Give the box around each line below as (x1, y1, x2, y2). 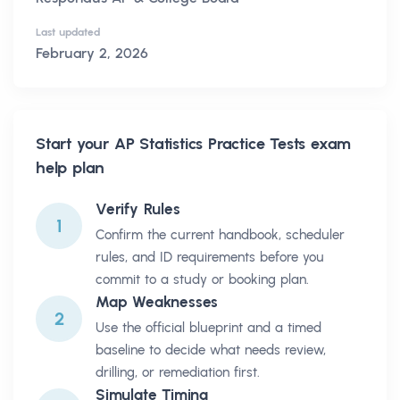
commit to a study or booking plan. (96, 271, 309, 288)
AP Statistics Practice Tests (113, 134, 306, 154)
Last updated (36, 26, 100, 39)
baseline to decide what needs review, (96, 342, 326, 359)
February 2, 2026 (36, 45, 148, 62)
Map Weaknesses (96, 293, 219, 312)
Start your (36, 134, 114, 154)
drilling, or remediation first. (96, 364, 260, 381)
